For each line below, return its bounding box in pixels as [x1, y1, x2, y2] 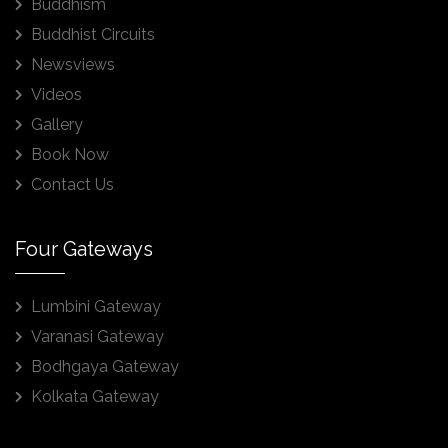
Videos [31, 85, 82, 105]
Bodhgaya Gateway [31, 357, 179, 377]
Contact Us [31, 175, 114, 195]
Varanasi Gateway [31, 327, 164, 347]
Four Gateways [15, 237, 153, 262]
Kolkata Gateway [31, 387, 159, 407]
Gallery [31, 115, 83, 135]
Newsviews [31, 55, 115, 75]
